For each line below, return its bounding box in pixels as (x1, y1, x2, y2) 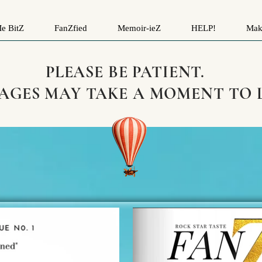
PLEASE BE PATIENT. (45, 62, 205, 82)
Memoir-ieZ (118, 23, 161, 33)
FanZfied (54, 23, 87, 33)
